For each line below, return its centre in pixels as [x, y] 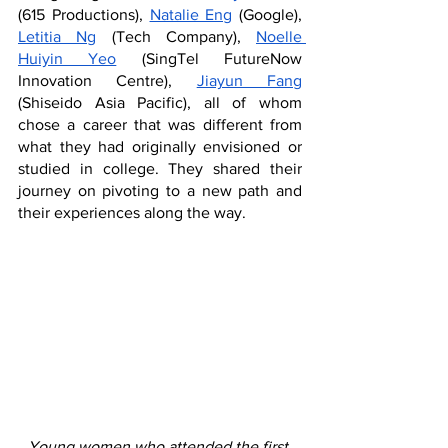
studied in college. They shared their [160, 168]
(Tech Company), [176, 36]
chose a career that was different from [160, 124]
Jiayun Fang [249, 80]
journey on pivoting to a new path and [160, 190]
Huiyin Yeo [67, 58]
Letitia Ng [57, 36]
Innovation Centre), [107, 80]
